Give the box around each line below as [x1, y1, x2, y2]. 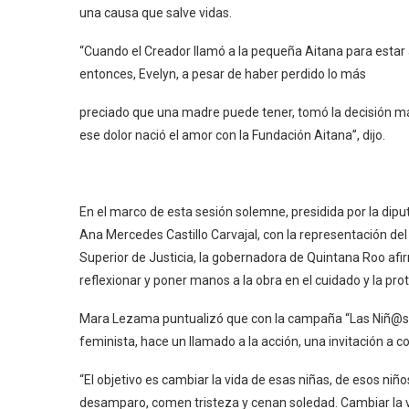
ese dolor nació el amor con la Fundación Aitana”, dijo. [79, 128, 385, 142]
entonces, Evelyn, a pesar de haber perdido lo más [79, 67, 366, 81]
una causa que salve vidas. [79, 5, 232, 20]
